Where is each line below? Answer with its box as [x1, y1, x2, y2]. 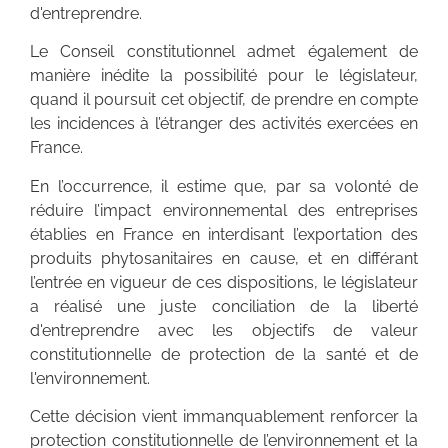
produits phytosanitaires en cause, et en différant [30, 248, 418, 268]
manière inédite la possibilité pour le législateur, [30, 66, 418, 86]
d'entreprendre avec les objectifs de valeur [30, 320, 418, 340]
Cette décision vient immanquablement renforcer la [30, 407, 418, 427]
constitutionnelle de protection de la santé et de [30, 344, 418, 364]
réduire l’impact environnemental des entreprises [30, 200, 418, 220]
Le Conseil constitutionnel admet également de [30, 42, 418, 62]
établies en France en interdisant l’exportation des [30, 224, 418, 244]
